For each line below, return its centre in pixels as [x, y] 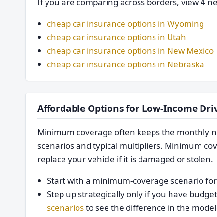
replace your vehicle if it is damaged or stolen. [125, 159]
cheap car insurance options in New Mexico [130, 51]
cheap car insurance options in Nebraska [126, 64]
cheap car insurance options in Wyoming [125, 23]
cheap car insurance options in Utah [116, 37]
